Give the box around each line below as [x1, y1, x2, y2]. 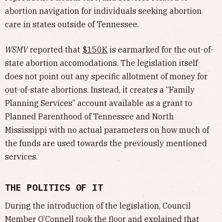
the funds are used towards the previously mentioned [5, 138, 207, 149]
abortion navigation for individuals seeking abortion [5, 6, 202, 16]
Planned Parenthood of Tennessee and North [5, 111, 174, 122]
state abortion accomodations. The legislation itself [5, 58, 198, 68]
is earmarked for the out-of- [108, 45, 214, 55]
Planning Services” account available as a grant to [5, 98, 192, 109]
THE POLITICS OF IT [5, 182, 103, 194]
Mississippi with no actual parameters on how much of [5, 125, 209, 135]
